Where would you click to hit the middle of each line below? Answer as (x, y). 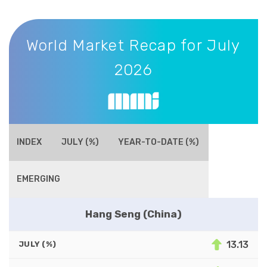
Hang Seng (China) (133, 214)
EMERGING (39, 179)
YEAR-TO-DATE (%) (159, 142)
